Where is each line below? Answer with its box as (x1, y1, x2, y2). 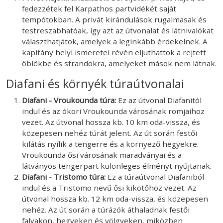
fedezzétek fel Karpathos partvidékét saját (22, 3, 176, 13)
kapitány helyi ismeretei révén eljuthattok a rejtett (22, 47, 206, 57)
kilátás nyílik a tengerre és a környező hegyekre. (22, 138, 199, 149)
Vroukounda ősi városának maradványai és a (22, 149, 182, 160)
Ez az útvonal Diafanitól (118, 95, 202, 105)
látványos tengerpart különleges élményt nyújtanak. (22, 160, 212, 171)
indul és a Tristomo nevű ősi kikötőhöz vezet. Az (22, 182, 197, 193)
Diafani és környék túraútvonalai (6, 75, 184, 92)
